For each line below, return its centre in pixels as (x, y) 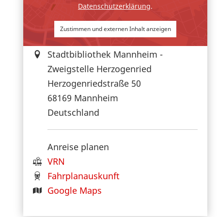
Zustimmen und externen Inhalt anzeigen (115, 29)
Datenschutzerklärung (114, 6)
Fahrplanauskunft (84, 176)
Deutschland (73, 112)
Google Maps (75, 190)
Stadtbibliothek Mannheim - (105, 54)
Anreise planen (78, 147)
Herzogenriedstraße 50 (94, 83)
